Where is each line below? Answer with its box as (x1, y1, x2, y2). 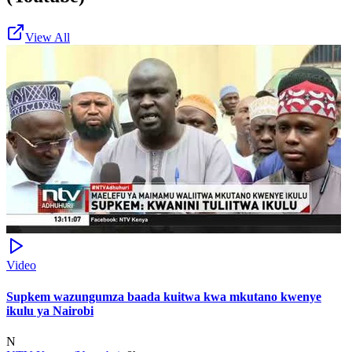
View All (25, 31, 70, 45)
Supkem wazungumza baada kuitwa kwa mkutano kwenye (6, 289, 321, 303)
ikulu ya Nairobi (6, 303, 93, 317)
